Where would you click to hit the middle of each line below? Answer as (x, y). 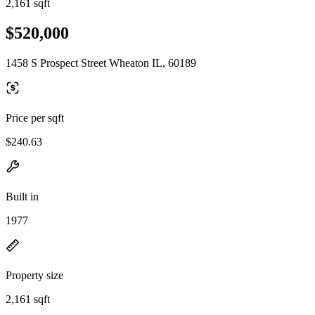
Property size (34, 275)
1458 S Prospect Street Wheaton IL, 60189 (101, 63)
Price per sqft (35, 117)
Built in (22, 196)
